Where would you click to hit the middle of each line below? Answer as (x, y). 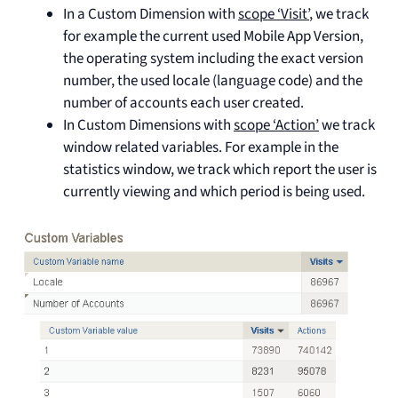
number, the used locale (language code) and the (213, 81)
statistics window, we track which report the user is (220, 170)
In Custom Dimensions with (148, 126)
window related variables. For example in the (201, 148)
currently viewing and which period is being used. (214, 192)
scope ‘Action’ (276, 126)
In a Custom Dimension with (151, 15)
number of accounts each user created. (183, 103)
